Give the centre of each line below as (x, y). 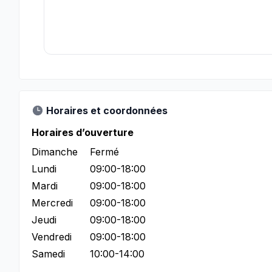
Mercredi (52, 203)
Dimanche (55, 152)
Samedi (48, 254)
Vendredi (52, 237)
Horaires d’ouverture (83, 132)
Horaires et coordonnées (107, 110)
